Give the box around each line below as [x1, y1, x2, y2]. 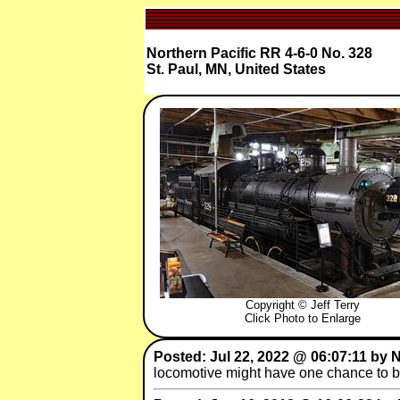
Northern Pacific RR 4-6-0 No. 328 [146, 46, 372, 61]
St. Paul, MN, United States [146, 62, 326, 77]
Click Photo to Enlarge [245, 312, 361, 325]
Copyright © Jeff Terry [246, 298, 360, 312]
